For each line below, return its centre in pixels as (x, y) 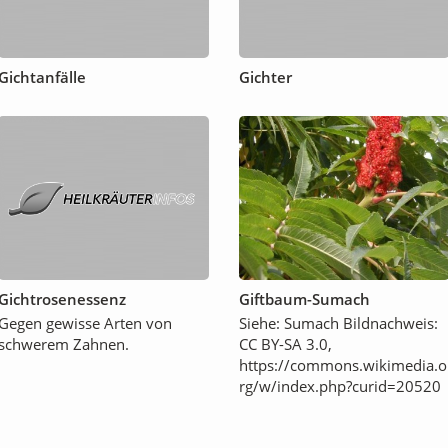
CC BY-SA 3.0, (285, 344)
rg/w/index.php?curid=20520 (340, 386)
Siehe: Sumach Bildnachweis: (338, 323)
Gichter (265, 77)
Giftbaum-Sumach (304, 299)
